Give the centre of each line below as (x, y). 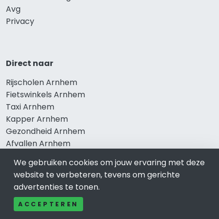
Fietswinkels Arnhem (45, 94)
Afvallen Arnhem (38, 143)
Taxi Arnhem (30, 107)
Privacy (20, 21)
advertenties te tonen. (57, 187)
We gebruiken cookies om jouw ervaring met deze (109, 163)
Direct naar (30, 63)
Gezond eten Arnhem (47, 155)
